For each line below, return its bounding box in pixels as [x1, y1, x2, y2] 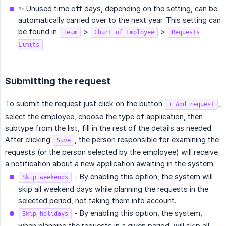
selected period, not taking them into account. [18, 196, 176, 205]
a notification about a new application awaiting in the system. [5, 159, 215, 168]
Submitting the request [5, 76, 110, 87]
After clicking [5, 135, 52, 144]
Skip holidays [22, 210, 68, 218]
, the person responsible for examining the [75, 135, 219, 144]
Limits [18, 41, 39, 49]
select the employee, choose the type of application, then [5, 112, 203, 121]
